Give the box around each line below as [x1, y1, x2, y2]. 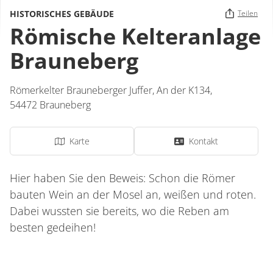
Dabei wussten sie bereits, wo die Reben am [10, 204, 229, 218]
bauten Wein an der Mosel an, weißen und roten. [10, 187, 256, 202]
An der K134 [157, 83, 210, 97]
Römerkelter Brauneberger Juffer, [10, 83, 157, 97]
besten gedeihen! [10, 220, 96, 235]
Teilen [238, 8, 258, 18]
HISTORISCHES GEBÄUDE [10, 7, 114, 19]
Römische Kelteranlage [10, 21, 261, 51]
